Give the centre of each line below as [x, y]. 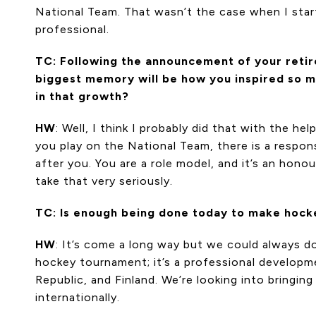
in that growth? [82, 97]
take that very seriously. [104, 181]
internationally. [78, 298]
